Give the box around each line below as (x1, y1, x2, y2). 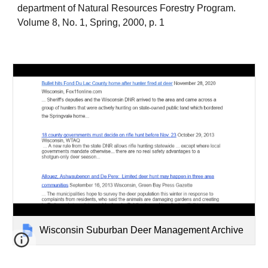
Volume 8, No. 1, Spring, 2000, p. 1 (17, 17, 165, 28)
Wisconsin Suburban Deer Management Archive (39, 224, 244, 235)
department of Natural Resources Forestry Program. (17, 3, 236, 13)
